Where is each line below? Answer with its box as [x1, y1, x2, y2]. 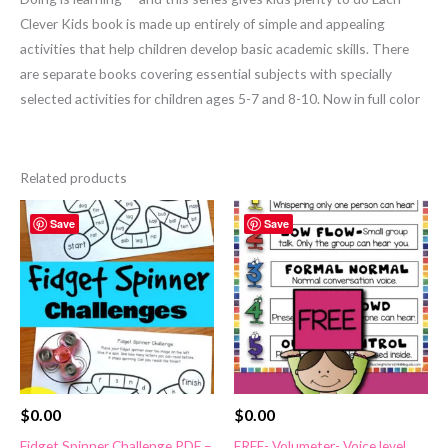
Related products [20, 169, 127, 187]
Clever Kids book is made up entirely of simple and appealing [20, 14, 385, 32]
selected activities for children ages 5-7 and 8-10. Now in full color [20, 89, 420, 107]
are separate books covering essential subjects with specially [20, 64, 392, 82]
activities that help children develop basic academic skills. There [20, 39, 409, 57]
